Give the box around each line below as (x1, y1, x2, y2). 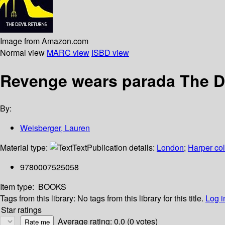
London (157, 142, 184, 154)
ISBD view (91, 46, 129, 58)
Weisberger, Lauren (20, 122, 90, 134)
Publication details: (87, 142, 157, 154)
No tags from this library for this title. (77, 192, 203, 204)
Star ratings (1, 204, 42, 216)
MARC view (47, 46, 89, 58)
